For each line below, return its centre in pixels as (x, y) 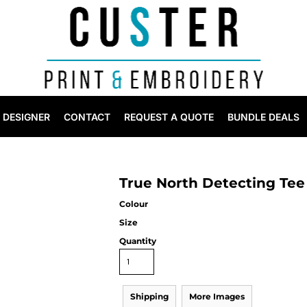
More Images (217, 296)
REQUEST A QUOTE (169, 117)
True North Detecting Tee (212, 183)
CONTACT (87, 117)
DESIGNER (26, 117)
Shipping (149, 296)
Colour (134, 204)
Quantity (138, 241)
